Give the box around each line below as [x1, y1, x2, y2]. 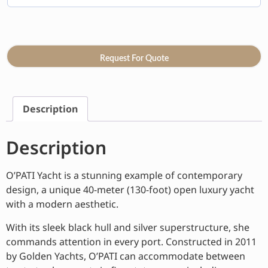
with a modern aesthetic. [6, 197, 118, 211]
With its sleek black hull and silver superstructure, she [6, 220, 249, 234]
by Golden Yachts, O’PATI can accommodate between [6, 249, 245, 263]
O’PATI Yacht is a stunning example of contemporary [6, 169, 242, 182]
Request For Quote [99, 54, 169, 63]
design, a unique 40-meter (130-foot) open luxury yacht [6, 183, 254, 197]
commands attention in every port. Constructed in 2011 [6, 234, 257, 248]
